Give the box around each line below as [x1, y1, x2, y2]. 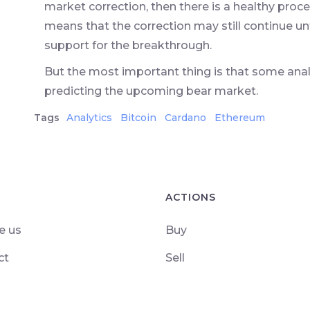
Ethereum [215, 111, 265, 124]
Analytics [66, 111, 112, 124]
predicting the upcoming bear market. [44, 84, 258, 98]
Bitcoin [120, 111, 156, 124]
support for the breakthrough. [44, 38, 212, 52]
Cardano [165, 111, 206, 124]
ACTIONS [165, 190, 216, 203]
